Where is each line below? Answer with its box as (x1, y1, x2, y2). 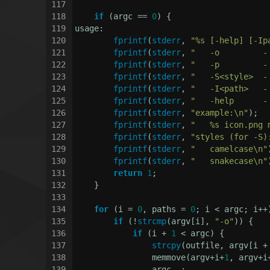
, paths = (142, 204, 191, 214)
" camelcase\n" (190, 143, 268, 154)
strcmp (137, 216, 167, 226)
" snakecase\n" (190, 155, 268, 166)
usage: (75, 23, 104, 33)
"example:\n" (190, 107, 249, 118)
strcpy (152, 240, 181, 250)
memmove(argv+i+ (75, 252, 225, 262)
